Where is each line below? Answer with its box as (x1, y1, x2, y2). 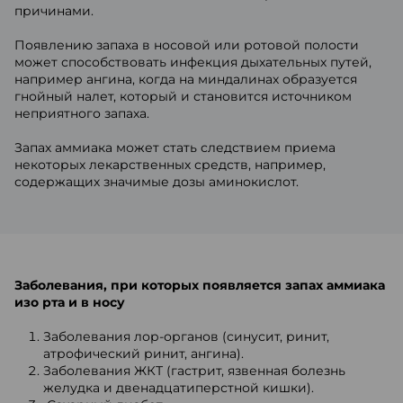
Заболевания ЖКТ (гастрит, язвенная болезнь (43, 363, 345, 379)
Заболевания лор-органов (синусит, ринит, (43, 328, 329, 345)
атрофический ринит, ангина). (43, 345, 244, 362)
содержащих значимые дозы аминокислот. (14, 174, 299, 190)
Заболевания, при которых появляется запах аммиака (14, 277, 385, 293)
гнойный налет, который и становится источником (14, 88, 352, 104)
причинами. (14, 3, 94, 19)
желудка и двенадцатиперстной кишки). (43, 380, 318, 396)
